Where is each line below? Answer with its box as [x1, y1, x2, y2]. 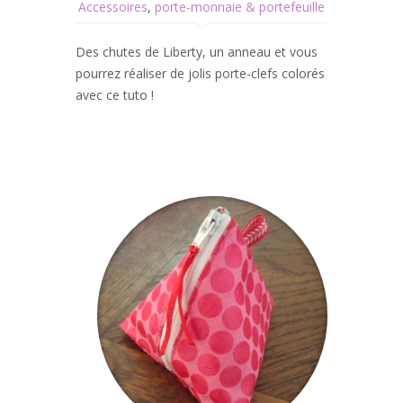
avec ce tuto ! [76, 86, 154, 104]
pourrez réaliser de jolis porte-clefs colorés [76, 65, 325, 83]
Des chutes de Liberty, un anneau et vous [76, 43, 318, 61]
